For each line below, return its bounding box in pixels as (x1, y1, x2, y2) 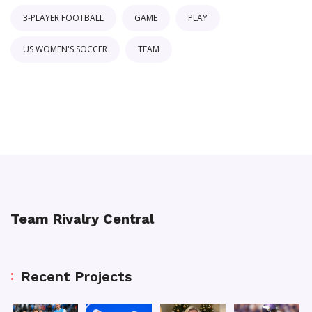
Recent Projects (21, 268, 132, 285)
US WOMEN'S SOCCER (23, 43, 107, 55)
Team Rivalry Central (10, 210, 154, 227)
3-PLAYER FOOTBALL (23, 12, 104, 24)
